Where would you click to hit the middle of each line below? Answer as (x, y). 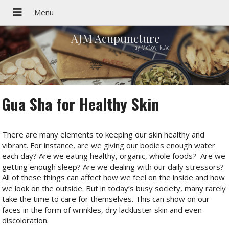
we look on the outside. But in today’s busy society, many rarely (114, 188)
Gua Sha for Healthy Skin (81, 104)
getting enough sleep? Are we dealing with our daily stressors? (113, 167)
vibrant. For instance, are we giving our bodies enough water (109, 145)
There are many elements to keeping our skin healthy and (104, 135)
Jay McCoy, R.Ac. (152, 47)
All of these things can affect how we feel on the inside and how (114, 178)
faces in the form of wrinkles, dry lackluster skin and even (102, 210)
